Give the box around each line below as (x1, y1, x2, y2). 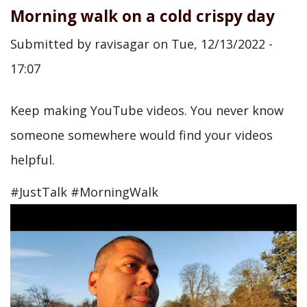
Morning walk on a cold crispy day (10, 5, 275, 27)
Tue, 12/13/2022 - (171, 36, 273, 52)
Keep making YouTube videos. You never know (10, 102, 284, 119)
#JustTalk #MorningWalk (10, 183, 158, 200)
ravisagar (95, 36, 149, 52)
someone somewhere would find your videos (10, 127, 273, 143)
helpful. (10, 151, 55, 168)
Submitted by (10, 36, 95, 52)
